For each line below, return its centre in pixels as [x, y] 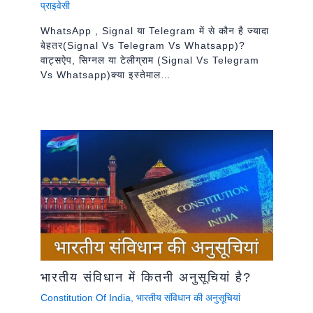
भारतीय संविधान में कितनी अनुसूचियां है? [146, 277]
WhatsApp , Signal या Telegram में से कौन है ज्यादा [154, 31]
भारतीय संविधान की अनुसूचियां [188, 297]
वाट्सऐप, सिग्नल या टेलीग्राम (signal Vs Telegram [150, 60]
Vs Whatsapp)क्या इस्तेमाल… [105, 75]
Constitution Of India [85, 297]
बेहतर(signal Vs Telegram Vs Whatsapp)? [143, 45]
